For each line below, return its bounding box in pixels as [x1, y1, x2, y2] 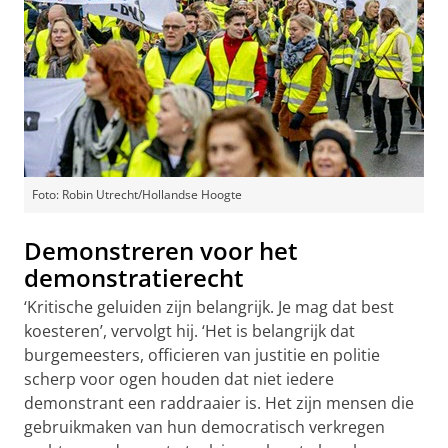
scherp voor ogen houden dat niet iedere [24, 367, 334, 390]
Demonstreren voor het [24, 233, 298, 267]
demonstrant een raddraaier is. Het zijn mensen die [24, 391, 414, 414]
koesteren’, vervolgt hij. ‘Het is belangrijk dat [24, 319, 355, 342]
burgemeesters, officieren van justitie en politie [24, 343, 380, 366]
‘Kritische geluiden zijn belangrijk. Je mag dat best [24, 295, 394, 318]
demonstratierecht [24, 260, 244, 294]
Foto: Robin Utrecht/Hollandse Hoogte [32, 185, 242, 203]
